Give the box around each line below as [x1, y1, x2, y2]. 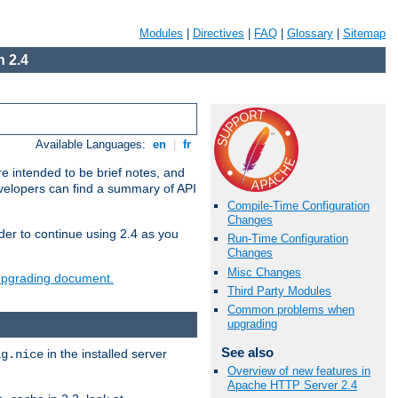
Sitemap [343, 27, 386, 40]
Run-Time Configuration [227, 232, 348, 246]
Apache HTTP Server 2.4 [227, 378, 357, 393]
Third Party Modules [227, 283, 331, 298]
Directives [193, 27, 244, 40]
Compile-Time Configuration [227, 199, 370, 213]
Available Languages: [36, 138, 150, 152]
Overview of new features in [227, 364, 370, 378]
